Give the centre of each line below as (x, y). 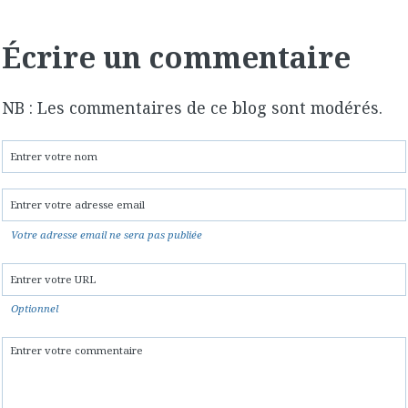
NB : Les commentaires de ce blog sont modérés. (192, 107)
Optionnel (35, 309)
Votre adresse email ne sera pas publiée (107, 234)
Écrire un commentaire (176, 56)
